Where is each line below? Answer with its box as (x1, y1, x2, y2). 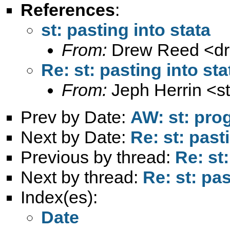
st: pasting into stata (41, 20, 210, 40)
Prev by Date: (21, 107, 130, 127)
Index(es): (21, 187, 98, 207)
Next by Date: (21, 127, 130, 147)
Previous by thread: (21, 147, 175, 167)
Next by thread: (21, 167, 143, 187)
